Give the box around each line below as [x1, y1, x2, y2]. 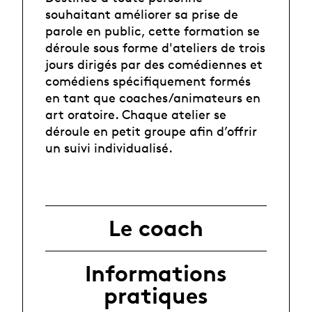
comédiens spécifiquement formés [45, 73, 251, 89]
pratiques [104, 282, 208, 309]
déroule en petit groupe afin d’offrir [45, 123, 257, 139]
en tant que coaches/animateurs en [45, 90, 260, 106]
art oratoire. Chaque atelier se [45, 107, 226, 123]
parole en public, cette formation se [45, 23, 260, 39]
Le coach [109, 214, 203, 242]
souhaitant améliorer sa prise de [45, 6, 238, 22]
